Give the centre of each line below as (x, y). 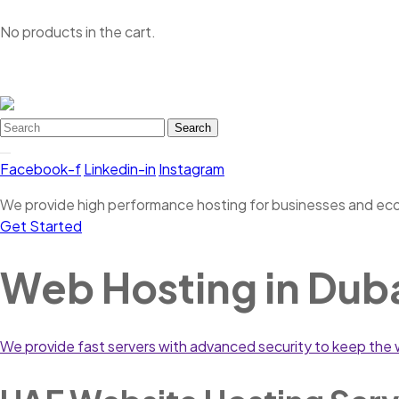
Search (193, 127)
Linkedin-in (120, 168)
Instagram (191, 168)
